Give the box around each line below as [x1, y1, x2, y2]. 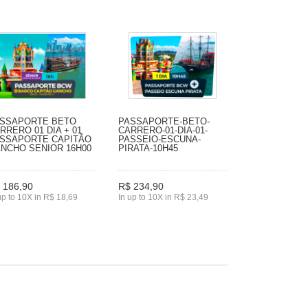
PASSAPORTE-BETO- [118, 115, 210, 126]
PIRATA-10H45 [118, 142, 178, 153]
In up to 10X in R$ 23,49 [118, 192, 208, 203]
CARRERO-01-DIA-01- [118, 124, 208, 135]
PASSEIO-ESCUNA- [118, 133, 201, 144]
